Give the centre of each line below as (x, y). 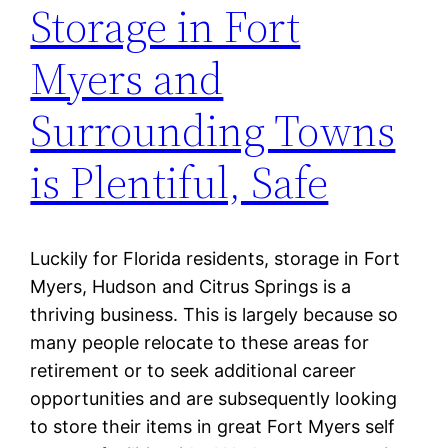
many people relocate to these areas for (200, 343)
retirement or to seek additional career (193, 371)
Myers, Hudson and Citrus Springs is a (191, 287)
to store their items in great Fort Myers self (213, 427)
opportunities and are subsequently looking (214, 399)
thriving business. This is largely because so (214, 315)
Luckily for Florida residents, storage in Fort (215, 259)
